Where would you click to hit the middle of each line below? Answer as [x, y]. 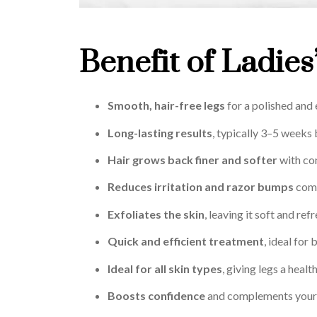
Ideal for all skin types [165, 268]
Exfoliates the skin [156, 214]
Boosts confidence [156, 295]
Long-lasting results [160, 132]
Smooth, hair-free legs [166, 105]
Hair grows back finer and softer [192, 160]
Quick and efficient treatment [186, 241]
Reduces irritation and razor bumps [201, 187]
